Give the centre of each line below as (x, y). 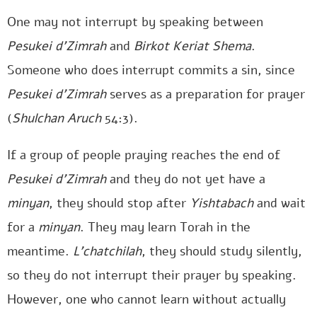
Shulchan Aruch (57, 118)
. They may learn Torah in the (165, 227)
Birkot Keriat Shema (192, 46)
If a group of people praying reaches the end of (144, 155)
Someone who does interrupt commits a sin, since (151, 70)
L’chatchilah (107, 251)
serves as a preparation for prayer (206, 94)
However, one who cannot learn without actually (146, 299)
